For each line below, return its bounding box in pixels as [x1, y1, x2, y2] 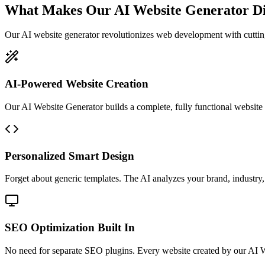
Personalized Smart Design [5, 149, 134, 162]
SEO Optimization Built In [5, 221, 135, 234]
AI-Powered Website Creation [5, 77, 148, 91]
